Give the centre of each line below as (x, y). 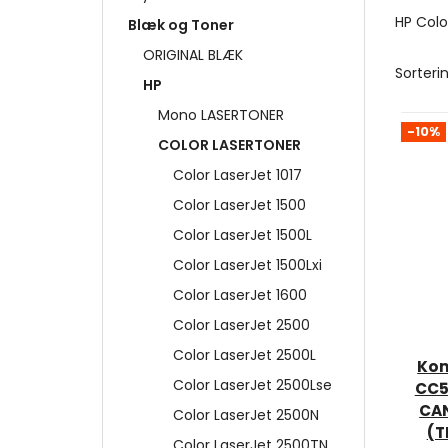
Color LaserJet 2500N (246, 415)
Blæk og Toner (181, 25)
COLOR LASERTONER (229, 145)
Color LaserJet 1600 (240, 295)
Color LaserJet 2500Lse (252, 385)
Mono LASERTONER (221, 115)
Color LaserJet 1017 (237, 175)
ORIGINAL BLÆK (193, 55)
